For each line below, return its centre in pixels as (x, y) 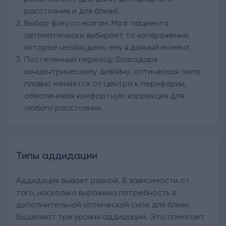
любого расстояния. (64, 107)
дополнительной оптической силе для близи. (103, 204)
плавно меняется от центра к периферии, (105, 83)
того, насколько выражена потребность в (96, 192)
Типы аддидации (57, 155)
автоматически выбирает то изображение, (107, 35)
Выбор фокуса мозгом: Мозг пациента (96, 23)
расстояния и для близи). (72, 11)
